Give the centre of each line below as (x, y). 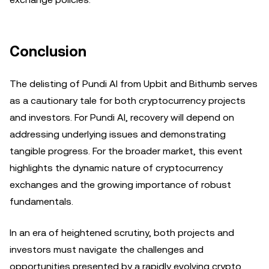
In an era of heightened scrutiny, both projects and (122, 233)
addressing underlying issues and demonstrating (118, 134)
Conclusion (48, 52)
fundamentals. (41, 201)
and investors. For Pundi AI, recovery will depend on (122, 117)
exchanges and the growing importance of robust (120, 185)
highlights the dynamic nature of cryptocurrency (116, 168)
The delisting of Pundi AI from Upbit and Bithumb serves (134, 84)
